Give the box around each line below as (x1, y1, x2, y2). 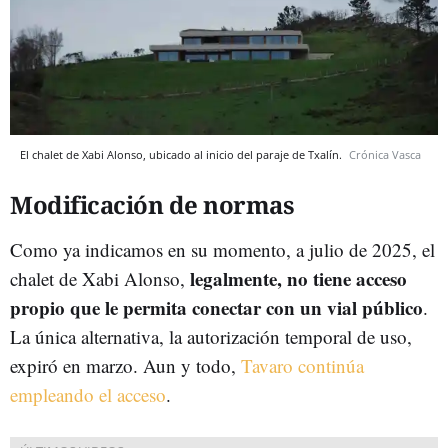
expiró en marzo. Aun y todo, (10, 352, 241, 378)
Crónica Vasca (349, 146, 421, 162)
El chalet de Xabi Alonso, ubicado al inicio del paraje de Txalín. (20, 146, 345, 162)
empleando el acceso (10, 381, 166, 407)
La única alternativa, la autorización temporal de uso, (10, 323, 412, 349)
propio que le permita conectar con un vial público (10, 293, 423, 321)
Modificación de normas (10, 187, 294, 221)
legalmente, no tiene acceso (190, 264, 407, 292)
